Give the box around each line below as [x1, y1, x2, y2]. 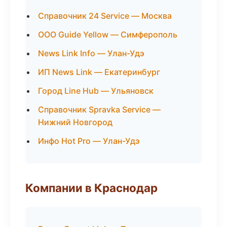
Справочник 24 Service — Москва [38, 11, 172, 21]
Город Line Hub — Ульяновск [38, 86, 154, 96]
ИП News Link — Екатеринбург [38, 67, 160, 77]
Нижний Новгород [38, 117, 112, 127]
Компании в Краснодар [25, 181, 158, 195]
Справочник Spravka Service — [38, 104, 161, 115]
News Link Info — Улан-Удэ [38, 48, 144, 58]
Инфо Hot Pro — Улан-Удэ [38, 136, 140, 146]
